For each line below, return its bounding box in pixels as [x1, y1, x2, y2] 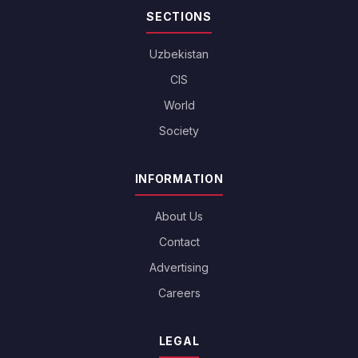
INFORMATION [134, 172, 224, 186]
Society [159, 124, 199, 138]
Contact [158, 235, 200, 249]
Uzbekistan [149, 47, 209, 62]
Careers [157, 286, 201, 300]
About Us [155, 209, 203, 224]
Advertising [149, 261, 209, 275]
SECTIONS [146, 10, 212, 24]
